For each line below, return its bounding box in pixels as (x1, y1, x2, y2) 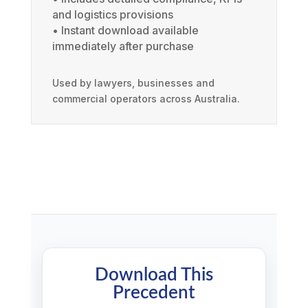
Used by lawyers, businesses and (52, 77, 214, 89)
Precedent (112, 284, 195, 302)
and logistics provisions (52, 8, 173, 22)
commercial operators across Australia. (52, 93, 240, 105)
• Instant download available (52, 23, 199, 38)
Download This (94, 266, 213, 285)
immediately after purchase (52, 39, 194, 54)
